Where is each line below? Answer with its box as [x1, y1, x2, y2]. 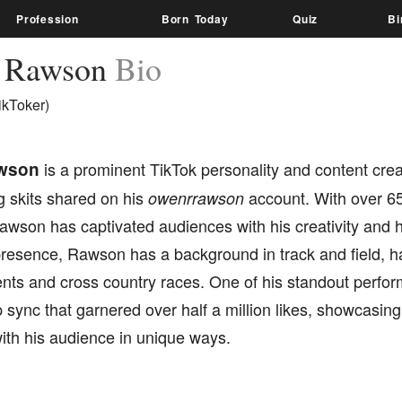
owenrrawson [147, 187, 244, 209]
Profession [16, 11, 79, 27]
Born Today [161, 11, 229, 27]
